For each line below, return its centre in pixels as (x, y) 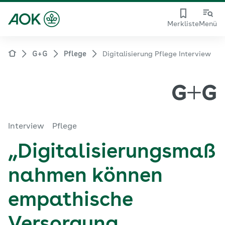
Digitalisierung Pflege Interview (157, 54)
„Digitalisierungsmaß (112, 153)
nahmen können (85, 177)
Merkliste (183, 24)
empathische (70, 201)
